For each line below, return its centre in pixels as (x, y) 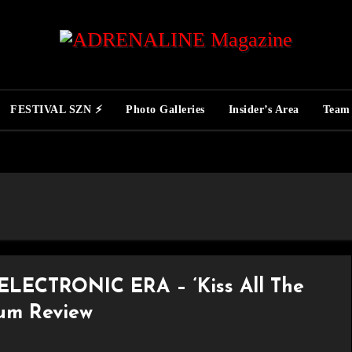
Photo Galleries (165, 110)
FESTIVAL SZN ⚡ (57, 110)
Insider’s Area (264, 110)
